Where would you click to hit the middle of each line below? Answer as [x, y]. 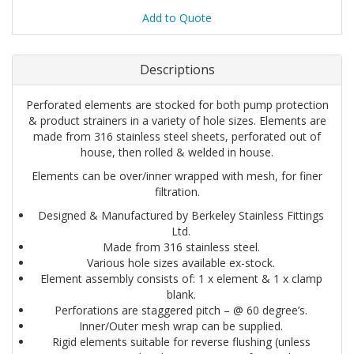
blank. [181, 295]
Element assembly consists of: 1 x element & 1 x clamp [181, 279]
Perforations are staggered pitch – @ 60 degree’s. [181, 311]
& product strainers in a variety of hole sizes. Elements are [177, 121]
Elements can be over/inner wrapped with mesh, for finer [177, 176]
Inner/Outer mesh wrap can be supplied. [181, 326]
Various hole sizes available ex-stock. [181, 263]
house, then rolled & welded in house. [177, 153]
